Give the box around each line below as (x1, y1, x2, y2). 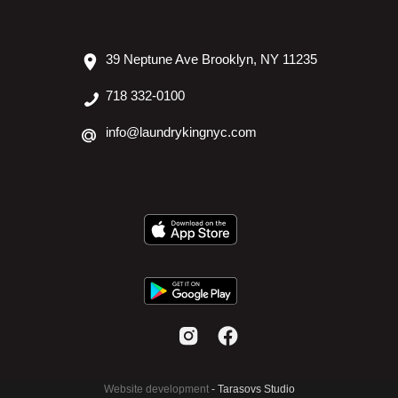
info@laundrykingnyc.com (105, 124, 257, 139)
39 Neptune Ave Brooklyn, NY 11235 (105, 52, 317, 67)
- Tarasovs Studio (211, 383, 295, 395)
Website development (103, 383, 211, 395)
